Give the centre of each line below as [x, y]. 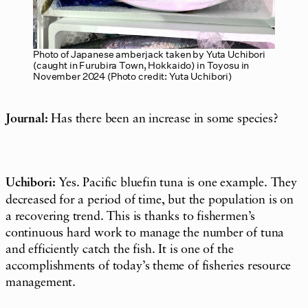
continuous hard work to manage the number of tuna [145, 233]
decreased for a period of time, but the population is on [150, 200]
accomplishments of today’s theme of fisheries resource [148, 266]
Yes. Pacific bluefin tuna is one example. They [176, 183]
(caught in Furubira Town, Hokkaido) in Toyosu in [141, 65]
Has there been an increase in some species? [163, 119]
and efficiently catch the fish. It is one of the [120, 249]
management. [41, 282]
